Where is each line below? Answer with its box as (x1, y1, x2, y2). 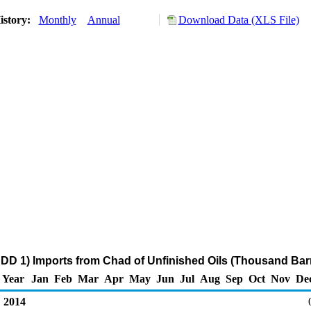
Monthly (38, 14, 76, 26)
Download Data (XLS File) (178, 14, 299, 26)
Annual (87, 14, 120, 26)
